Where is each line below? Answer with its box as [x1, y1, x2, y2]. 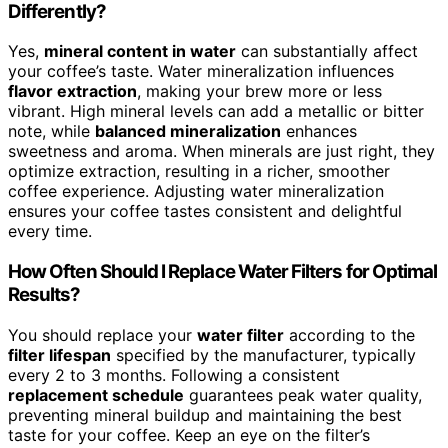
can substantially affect [236, 41, 418, 62]
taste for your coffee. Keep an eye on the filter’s [8, 424, 370, 445]
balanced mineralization [95, 121, 281, 142]
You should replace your [8, 324, 197, 345]
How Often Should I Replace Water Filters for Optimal [8, 259, 438, 283]
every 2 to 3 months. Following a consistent [8, 364, 340, 385]
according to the [284, 324, 415, 345]
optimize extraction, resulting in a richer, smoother [8, 161, 390, 182]
